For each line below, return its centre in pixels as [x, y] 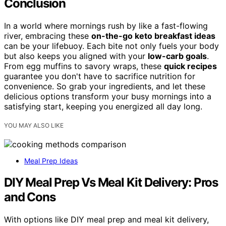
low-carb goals [177, 56]
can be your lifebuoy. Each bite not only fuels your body [111, 46]
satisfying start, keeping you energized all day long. [103, 106]
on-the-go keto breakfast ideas [153, 36]
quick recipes [190, 66]
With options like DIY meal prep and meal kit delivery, [106, 219]
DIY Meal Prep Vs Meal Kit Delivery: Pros [111, 182]
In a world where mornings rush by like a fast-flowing [106, 25]
